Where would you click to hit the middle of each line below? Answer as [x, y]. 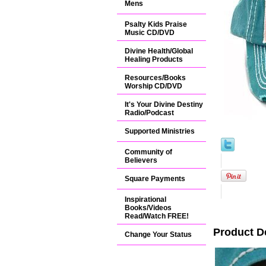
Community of [148, 152]
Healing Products [154, 59]
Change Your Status [158, 235]
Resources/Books [155, 78]
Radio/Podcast [149, 113]
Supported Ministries [160, 131]
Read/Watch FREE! [157, 216]
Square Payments [155, 179]
